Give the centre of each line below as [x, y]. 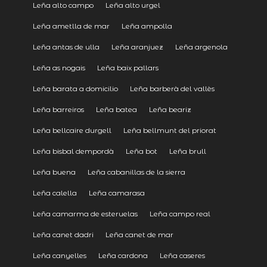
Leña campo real [180, 213]
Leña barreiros [58, 109]
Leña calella [55, 193]
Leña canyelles [59, 255]
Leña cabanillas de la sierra [136, 172]
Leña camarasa [117, 193]
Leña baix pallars [128, 67]
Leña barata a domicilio [75, 88]
